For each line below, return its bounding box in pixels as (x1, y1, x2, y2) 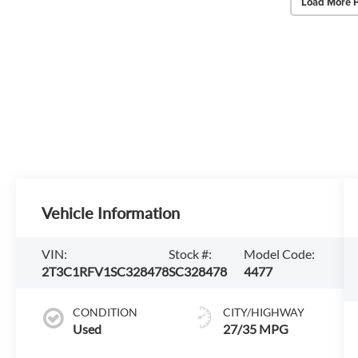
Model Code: (243, 246, 315, 261)
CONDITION (73, 304, 138, 319)
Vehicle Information (42, 203, 181, 223)
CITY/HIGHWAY (222, 304, 304, 319)
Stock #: (169, 246, 213, 261)
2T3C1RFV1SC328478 (42, 264, 169, 279)
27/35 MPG (222, 320, 288, 336)
